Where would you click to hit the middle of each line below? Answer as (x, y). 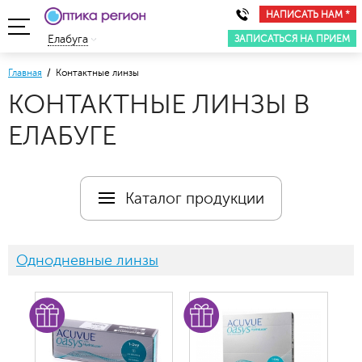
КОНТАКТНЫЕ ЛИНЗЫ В (159, 105)
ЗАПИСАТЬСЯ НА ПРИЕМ (292, 38)
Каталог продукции (195, 198)
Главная (25, 73)
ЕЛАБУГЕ (62, 136)
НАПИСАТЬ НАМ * (308, 14)
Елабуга (68, 39)
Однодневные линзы (87, 260)
